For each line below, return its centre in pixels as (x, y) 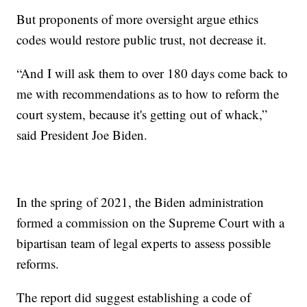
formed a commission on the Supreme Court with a (151, 223)
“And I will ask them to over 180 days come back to (152, 73)
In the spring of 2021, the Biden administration (140, 202)
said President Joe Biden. (82, 135)
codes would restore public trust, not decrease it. (142, 40)
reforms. (38, 264)
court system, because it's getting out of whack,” (142, 114)
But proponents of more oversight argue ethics (138, 19)
